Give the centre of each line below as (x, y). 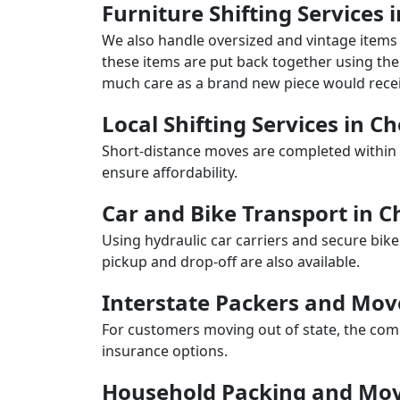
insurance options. (165, 351)
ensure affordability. (170, 172)
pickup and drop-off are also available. (231, 262)
